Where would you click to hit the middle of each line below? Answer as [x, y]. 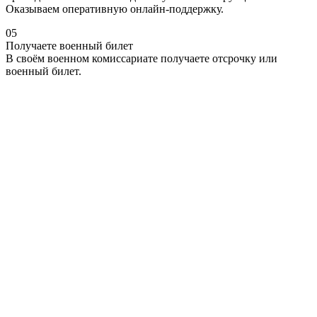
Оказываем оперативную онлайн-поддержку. [115, 8]
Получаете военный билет [69, 45]
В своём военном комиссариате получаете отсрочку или [143, 58]
